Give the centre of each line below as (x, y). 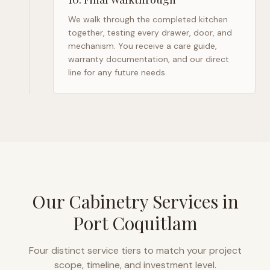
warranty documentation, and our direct (149, 59)
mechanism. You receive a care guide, (143, 46)
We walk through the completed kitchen (148, 19)
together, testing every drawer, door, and (150, 33)
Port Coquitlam (135, 223)
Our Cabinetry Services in (135, 201)
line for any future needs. (118, 72)
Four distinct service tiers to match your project (135, 250)
